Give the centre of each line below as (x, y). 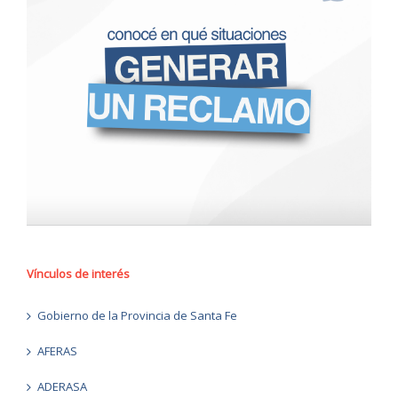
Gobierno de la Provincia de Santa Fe (137, 316)
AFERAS (57, 351)
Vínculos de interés (78, 274)
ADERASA (62, 387)
